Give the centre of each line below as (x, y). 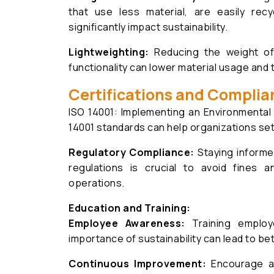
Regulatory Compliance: (131, 152)
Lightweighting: (109, 52)
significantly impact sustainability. (148, 27)
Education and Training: (130, 208)
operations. (97, 183)
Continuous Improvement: (138, 264)
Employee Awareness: (127, 223)
